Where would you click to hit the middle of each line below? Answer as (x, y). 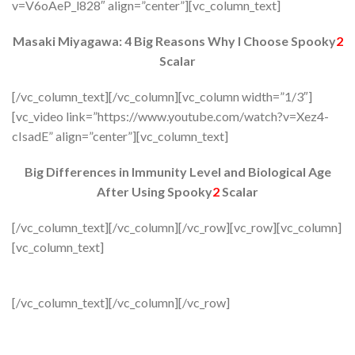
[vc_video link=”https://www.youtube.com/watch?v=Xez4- (170, 116)
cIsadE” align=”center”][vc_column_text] (120, 136)
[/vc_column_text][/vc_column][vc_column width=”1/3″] (162, 96)
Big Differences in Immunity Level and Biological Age (177, 172)
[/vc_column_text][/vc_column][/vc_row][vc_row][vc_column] (177, 227)
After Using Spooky (155, 191)
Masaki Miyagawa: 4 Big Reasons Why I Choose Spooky (174, 41)
